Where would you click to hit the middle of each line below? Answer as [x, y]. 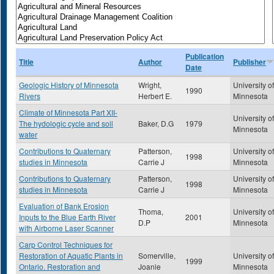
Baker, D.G [156, 123]
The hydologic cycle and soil [66, 123]
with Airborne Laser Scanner [66, 228]
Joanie [150, 266]
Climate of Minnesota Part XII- [68, 112]
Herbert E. [155, 96]
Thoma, [151, 211]
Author [150, 62]
